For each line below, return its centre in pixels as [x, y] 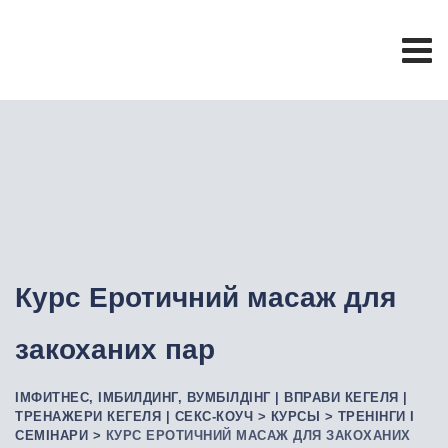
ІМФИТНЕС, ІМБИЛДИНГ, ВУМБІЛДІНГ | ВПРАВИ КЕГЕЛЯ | [211, 397]
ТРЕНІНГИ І [376, 416]
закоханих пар [115, 349]
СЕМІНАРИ [51, 435]
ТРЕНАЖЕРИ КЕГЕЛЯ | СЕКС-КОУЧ [134, 416]
